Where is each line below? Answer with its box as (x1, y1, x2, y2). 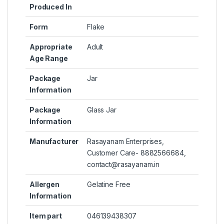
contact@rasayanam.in (87, 160, 160, 169)
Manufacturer (29, 137, 79, 146)
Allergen (29, 180, 59, 189)
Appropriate (29, 42, 72, 51)
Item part (29, 211, 62, 220)
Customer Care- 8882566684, (87, 148, 186, 157)
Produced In (29, 2, 72, 11)
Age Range (29, 54, 68, 63)
